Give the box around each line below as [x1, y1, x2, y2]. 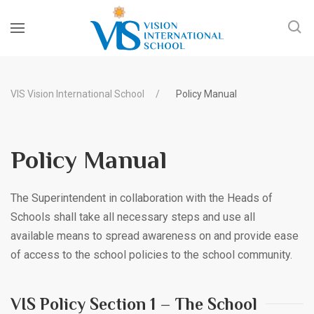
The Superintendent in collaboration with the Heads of [11, 191, 273, 205]
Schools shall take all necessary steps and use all [11, 210, 255, 224]
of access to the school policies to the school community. [11, 248, 292, 261]
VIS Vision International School [11, 88, 144, 100]
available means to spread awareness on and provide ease [11, 229, 299, 243]
